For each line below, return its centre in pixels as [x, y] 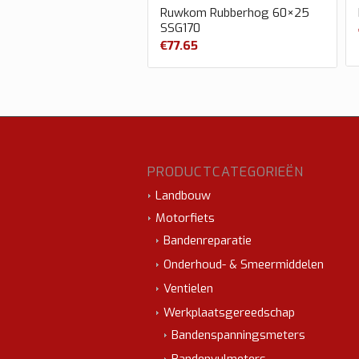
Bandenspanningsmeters [239, 335]
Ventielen [189, 288]
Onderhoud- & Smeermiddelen [244, 264]
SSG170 [181, 28]
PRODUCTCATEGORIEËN [226, 171]
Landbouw [184, 195]
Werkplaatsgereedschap [230, 312]
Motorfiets [186, 218]
